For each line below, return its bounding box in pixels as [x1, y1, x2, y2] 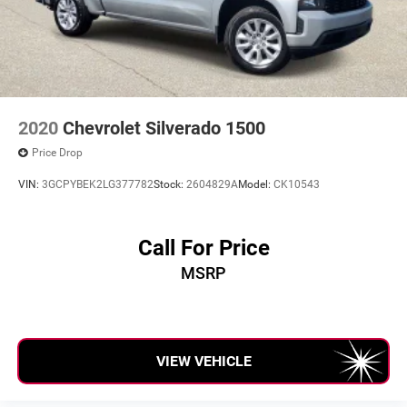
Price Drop [32, 146, 83, 160]
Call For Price [137, 234, 270, 261]
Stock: [154, 178, 186, 192]
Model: [238, 178, 273, 192]
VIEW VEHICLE [155, 352, 252, 370]
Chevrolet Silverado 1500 [63, 116, 265, 139]
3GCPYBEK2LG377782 [42, 178, 154, 192]
